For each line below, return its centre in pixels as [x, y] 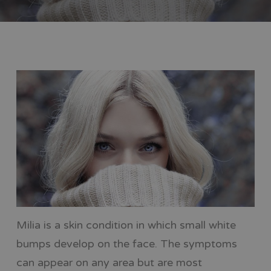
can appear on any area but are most [109, 262]
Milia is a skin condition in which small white [126, 225]
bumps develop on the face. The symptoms [126, 243]
